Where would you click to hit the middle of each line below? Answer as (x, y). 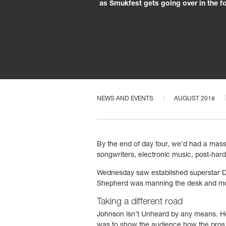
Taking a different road (140, 202)
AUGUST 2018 (194, 99)
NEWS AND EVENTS (125, 99)
